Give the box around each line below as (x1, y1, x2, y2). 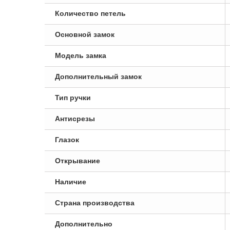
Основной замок (55, 30, 114, 39)
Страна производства (55, 199, 135, 207)
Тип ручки (55, 93, 91, 102)
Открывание (55, 157, 100, 165)
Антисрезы (55, 114, 95, 123)
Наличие (55, 178, 86, 186)
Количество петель (55, 9, 126, 17)
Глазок (55, 136, 79, 144)
